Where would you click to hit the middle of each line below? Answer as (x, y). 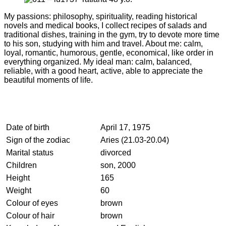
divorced (116, 152)
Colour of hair (30, 215)
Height (18, 178)
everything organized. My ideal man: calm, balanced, (98, 62)
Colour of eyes (32, 203)
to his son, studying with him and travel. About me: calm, (103, 43)
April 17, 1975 (125, 127)
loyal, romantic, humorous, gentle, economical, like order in (109, 52)
